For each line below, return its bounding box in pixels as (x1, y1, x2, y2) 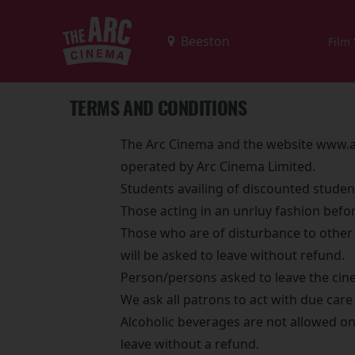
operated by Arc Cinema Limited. (120, 158, 315, 175)
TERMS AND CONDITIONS (70, 95, 246, 120)
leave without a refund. (120, 335, 259, 353)
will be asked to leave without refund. (120, 246, 345, 264)
